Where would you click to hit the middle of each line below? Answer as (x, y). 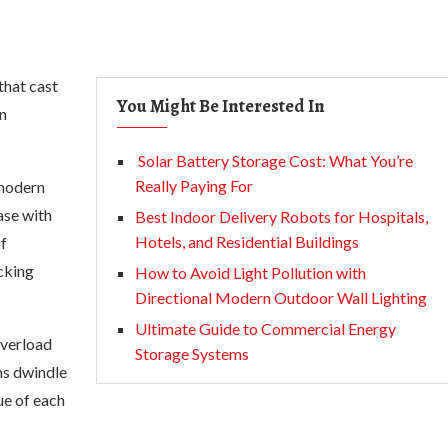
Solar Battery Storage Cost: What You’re (274, 160)
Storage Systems (192, 353)
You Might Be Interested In (221, 106)
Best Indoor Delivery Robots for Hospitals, (281, 216)
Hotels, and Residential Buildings (247, 241)
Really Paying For (194, 185)
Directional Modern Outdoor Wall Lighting (281, 297)
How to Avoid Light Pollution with (250, 272)
